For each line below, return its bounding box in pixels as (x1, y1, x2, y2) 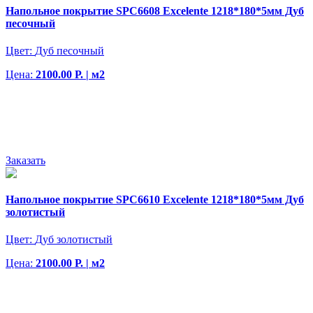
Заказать (6, 154, 45, 167)
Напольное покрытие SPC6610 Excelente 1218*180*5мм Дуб (6, 193, 304, 205)
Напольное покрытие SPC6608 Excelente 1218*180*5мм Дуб (6, 4, 304, 17)
